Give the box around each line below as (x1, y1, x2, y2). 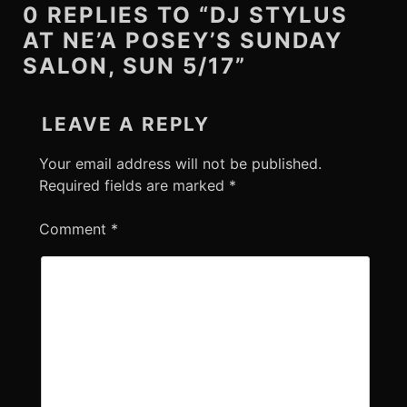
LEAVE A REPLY (41, 113, 210, 136)
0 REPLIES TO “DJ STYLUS (23, 2, 349, 29)
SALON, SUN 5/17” (23, 53, 247, 80)
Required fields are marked (38, 176, 229, 195)
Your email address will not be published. (38, 154, 322, 174)
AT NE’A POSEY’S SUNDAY (23, 27, 343, 55)
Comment (38, 220, 111, 239)
